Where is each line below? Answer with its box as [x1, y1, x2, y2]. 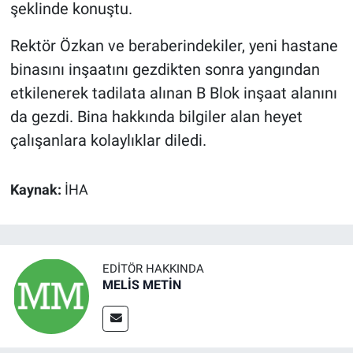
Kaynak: [9, 182, 65, 199]
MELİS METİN [102, 277, 181, 292]
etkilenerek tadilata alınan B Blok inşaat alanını [9, 84, 337, 103]
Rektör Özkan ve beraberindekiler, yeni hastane [9, 36, 338, 56]
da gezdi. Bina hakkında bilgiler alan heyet [9, 107, 303, 127]
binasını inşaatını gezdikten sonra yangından [9, 60, 320, 80]
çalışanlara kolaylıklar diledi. [9, 131, 206, 150]
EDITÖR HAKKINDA [102, 262, 204, 276]
